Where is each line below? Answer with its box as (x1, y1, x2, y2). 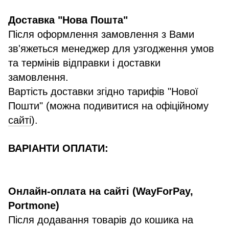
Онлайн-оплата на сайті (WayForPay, (8, 186, 193, 197)
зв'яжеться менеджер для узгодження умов (8, 43, 214, 55)
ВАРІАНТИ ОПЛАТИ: (8, 143, 108, 154)
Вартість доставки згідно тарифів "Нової (8, 86, 198, 98)
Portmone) (8, 200, 59, 212)
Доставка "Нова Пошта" (8, 14, 128, 26)
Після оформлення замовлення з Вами (8, 29, 194, 40)
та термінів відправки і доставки (8, 57, 161, 69)
